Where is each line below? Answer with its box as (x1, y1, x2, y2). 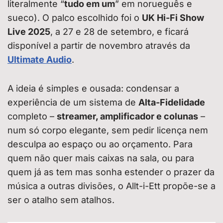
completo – (7, 111, 57, 122)
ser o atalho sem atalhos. (7, 195, 114, 206)
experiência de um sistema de (7, 97, 138, 108)
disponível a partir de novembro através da (7, 40, 190, 51)
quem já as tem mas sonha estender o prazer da (7, 167, 215, 178)
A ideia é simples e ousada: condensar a (7, 83, 179, 94)
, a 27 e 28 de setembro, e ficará (50, 26, 189, 37)
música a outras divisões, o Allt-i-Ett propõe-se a (7, 181, 216, 192)
